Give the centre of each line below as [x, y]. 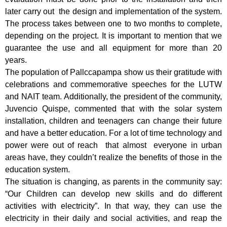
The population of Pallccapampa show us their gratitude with [113, 72]
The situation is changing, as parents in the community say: [113, 182]
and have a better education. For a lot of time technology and [113, 133]
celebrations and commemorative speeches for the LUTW [113, 84]
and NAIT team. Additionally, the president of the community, [113, 97]
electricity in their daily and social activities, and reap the [113, 218]
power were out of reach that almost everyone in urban [113, 145]
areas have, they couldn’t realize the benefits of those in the [113, 157]
